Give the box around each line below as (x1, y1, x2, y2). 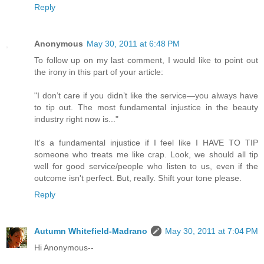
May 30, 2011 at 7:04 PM (165, 226, 258, 236)
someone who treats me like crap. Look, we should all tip (34, 149, 258, 159)
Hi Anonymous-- (34, 242, 94, 252)
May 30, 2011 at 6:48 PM (87, 38, 180, 48)
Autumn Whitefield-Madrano (34, 226, 147, 236)
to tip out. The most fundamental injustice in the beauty (34, 102, 258, 112)
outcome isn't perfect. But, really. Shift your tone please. (34, 173, 242, 183)
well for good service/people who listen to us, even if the (34, 161, 258, 171)
